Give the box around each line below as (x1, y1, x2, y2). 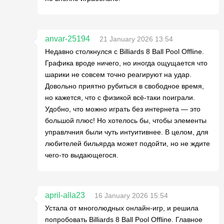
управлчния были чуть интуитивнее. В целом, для (45, 127, 208, 136)
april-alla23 (45, 190, 85, 199)
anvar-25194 (45, 34, 90, 43)
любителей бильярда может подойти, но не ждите (45, 139, 210, 147)
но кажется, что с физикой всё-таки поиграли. (45, 93, 195, 101)
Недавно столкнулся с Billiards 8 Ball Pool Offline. (45, 47, 204, 55)
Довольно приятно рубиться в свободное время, (45, 81, 204, 90)
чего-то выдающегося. (45, 150, 118, 159)
